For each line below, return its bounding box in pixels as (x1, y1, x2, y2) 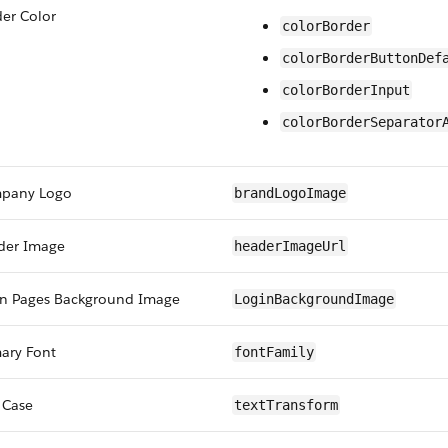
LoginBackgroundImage (234, 291, 394, 307)
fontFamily (234, 344, 314, 360)
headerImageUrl (234, 238, 346, 254)
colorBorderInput (282, 82, 410, 98)
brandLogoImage (234, 185, 346, 201)
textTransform (234, 397, 338, 413)
